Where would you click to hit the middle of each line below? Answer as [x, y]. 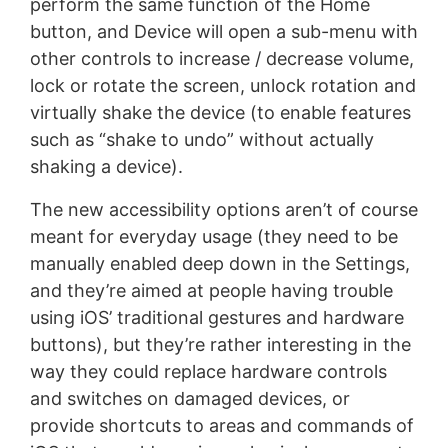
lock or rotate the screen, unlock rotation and [222, 86]
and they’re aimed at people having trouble [211, 291]
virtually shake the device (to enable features [220, 113]
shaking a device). [106, 167]
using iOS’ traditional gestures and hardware [216, 318]
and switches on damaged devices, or [189, 399]
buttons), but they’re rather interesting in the [220, 345]
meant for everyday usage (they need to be [213, 237]
